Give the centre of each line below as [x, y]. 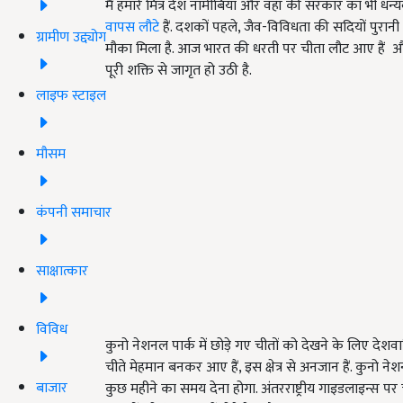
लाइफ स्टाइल [71, 95]
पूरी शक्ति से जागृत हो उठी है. [179, 71]
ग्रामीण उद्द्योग [71, 37]
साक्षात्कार [62, 271]
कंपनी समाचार [74, 212]
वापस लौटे [132, 28]
